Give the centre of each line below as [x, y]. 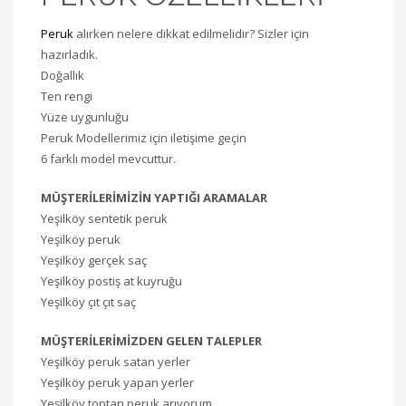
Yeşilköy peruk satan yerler [116, 362]
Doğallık [63, 75]
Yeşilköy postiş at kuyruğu [111, 281]
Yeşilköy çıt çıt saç [88, 302]
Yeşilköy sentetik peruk [104, 218]
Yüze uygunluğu [85, 117]
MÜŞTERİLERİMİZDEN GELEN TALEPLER [151, 341]
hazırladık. [69, 54]
